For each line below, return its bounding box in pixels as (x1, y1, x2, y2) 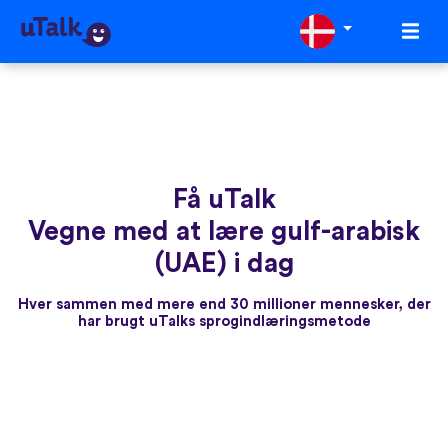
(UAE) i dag (154, 250, 294, 278)
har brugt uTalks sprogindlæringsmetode (77, 314, 371, 330)
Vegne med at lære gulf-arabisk (28, 218, 420, 246)
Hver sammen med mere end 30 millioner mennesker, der (17, 297, 431, 313)
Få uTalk (172, 186, 276, 214)
